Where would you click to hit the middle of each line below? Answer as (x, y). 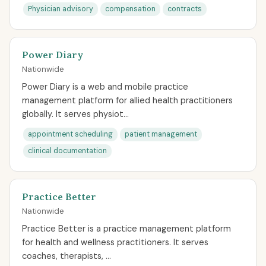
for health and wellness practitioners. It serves (115, 242)
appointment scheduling (70, 134)
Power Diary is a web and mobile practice (105, 87)
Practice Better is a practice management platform (126, 229)
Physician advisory (61, 9)
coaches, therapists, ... (66, 256)
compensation (130, 9)
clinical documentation (67, 151)
